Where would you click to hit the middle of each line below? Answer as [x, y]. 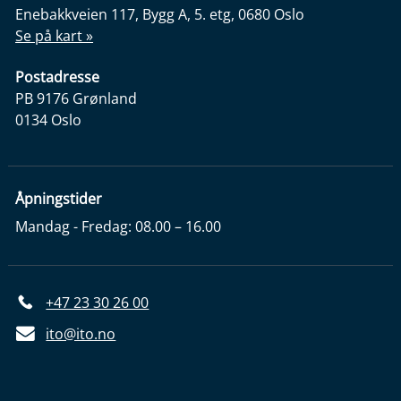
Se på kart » [55, 35]
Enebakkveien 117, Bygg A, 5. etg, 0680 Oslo [160, 14]
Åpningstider [59, 199]
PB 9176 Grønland [77, 99]
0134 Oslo [49, 120]
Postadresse [58, 77]
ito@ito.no [81, 334]
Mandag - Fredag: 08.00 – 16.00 [119, 226]
